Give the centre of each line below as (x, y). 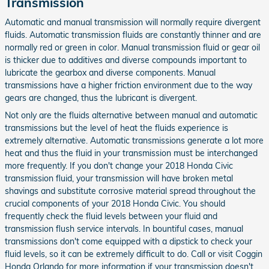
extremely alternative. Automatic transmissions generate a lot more (134, 141)
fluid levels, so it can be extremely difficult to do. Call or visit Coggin (134, 254)
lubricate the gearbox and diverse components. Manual (110, 73)
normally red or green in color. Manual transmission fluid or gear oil (132, 47)
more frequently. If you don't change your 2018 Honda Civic (119, 166)
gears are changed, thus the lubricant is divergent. (101, 98)
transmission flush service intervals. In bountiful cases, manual (124, 229)
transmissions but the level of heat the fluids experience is (116, 128)
